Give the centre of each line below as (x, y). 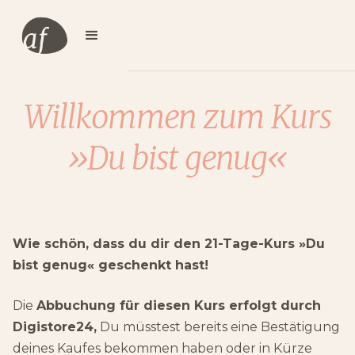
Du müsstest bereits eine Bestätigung (218, 327)
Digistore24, (55, 327)
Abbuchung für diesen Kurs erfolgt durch (179, 305)
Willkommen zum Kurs (177, 117)
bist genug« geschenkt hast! (111, 265)
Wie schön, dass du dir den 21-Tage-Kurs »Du (169, 244)
